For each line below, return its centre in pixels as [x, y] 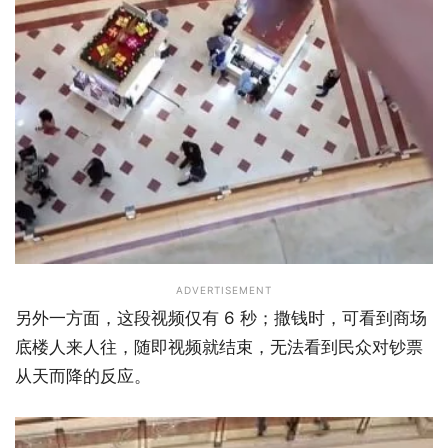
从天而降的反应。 [83, 376]
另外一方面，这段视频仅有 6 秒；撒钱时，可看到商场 [221, 318]
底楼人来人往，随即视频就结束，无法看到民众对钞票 [219, 347]
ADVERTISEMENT [224, 290]
